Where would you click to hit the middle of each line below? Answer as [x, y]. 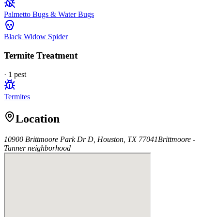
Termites [17, 96]
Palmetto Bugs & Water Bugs [49, 15]
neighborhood [48, 148]
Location [38, 118]
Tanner [15, 148]
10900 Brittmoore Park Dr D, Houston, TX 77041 [81, 139]
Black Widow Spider [36, 37]
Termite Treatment [41, 55]
